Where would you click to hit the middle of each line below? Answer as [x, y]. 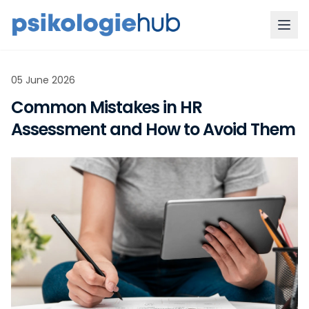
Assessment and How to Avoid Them [153, 129]
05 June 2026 [43, 80]
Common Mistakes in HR [107, 107]
